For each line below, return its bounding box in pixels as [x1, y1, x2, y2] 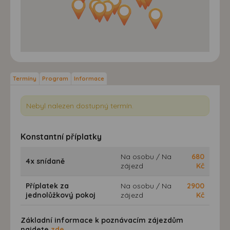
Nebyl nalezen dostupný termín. [26, 101, 133, 110]
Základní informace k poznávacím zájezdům [21, 215, 183, 225]
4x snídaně [26, 156, 65, 166]
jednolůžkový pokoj [26, 190, 95, 200]
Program [42, 74, 68, 82]
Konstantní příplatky [21, 131, 102, 142]
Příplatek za [26, 181, 69, 190]
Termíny [13, 74, 36, 82]
